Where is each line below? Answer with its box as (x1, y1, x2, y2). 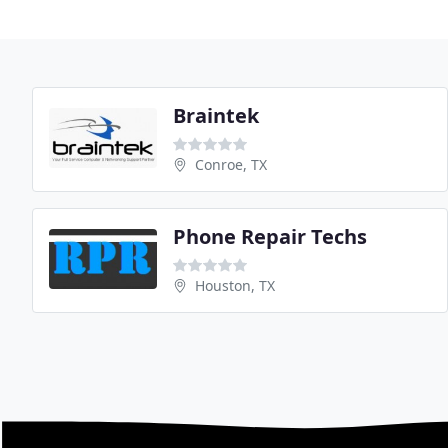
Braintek (173, 102, 259, 130)
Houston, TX (195, 276, 275, 296)
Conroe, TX (195, 155, 267, 175)
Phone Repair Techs (173, 223, 367, 251)
